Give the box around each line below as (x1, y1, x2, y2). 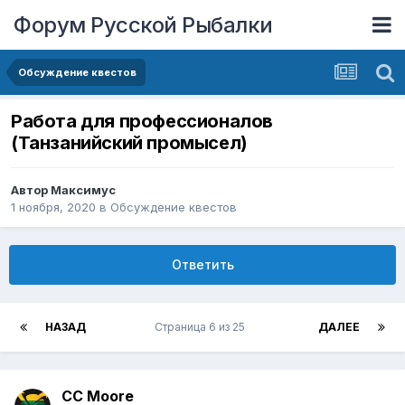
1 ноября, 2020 (11, 200, 96, 215)
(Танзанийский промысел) (11, 132, 248, 155)
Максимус (51, 183, 116, 198)
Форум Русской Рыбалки (14, 11, 273, 38)
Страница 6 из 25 (154, 320, 250, 334)
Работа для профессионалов (11, 110, 273, 133)
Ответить (171, 257, 234, 273)
